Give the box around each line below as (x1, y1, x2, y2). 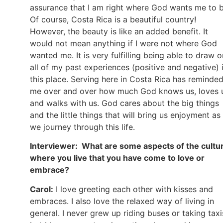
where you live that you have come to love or (30, 153, 205, 163)
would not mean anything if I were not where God (30, 38, 217, 49)
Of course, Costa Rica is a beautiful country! (30, 14, 196, 25)
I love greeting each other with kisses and (53, 184, 213, 194)
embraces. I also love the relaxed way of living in (30, 196, 214, 206)
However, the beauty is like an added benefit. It (30, 26, 208, 37)
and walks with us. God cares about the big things (30, 98, 219, 109)
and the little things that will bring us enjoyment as (30, 110, 221, 120)
